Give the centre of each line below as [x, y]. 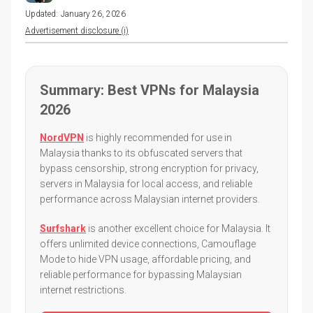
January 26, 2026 [93, 14]
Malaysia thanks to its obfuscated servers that [141, 153]
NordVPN [62, 137]
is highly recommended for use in [158, 137]
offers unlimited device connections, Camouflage [148, 243]
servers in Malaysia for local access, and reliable [146, 183]
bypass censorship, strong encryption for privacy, [149, 168]
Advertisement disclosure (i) [77, 30]
